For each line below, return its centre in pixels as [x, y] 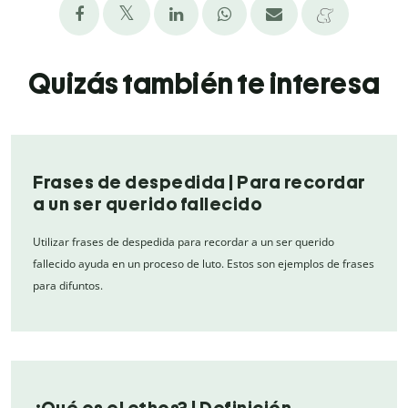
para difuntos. [68, 286]
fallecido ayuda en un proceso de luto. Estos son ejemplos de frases [204, 264]
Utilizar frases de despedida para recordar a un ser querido [184, 242]
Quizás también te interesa [204, 84]
